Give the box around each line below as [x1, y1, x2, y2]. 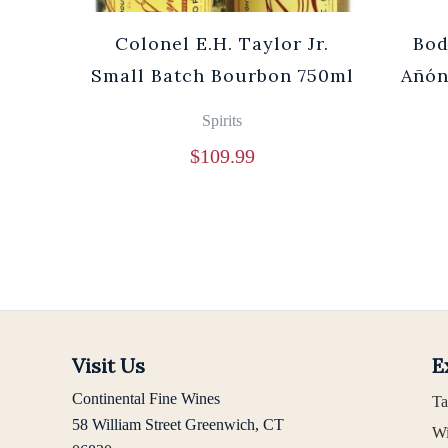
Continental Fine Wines [72, 390, 220, 408]
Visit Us [72, 353, 145, 379]
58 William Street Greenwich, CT [72, 416, 284, 434]
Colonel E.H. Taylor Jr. [115, 32, 329, 56]
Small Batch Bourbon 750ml [90, 64, 354, 88]
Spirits [202, 112, 242, 130]
